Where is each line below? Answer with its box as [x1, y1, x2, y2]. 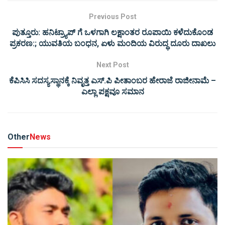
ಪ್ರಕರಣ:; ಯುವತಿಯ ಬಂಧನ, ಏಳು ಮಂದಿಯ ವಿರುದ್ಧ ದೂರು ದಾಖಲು [10, 39, 215, 49]
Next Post [96, 61, 129, 69]
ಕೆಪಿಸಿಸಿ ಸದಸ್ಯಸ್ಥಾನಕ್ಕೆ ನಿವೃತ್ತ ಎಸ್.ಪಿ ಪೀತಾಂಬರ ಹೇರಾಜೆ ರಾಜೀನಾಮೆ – [9, 76, 216, 86]
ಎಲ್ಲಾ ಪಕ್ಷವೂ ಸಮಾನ [81, 87, 144, 97]
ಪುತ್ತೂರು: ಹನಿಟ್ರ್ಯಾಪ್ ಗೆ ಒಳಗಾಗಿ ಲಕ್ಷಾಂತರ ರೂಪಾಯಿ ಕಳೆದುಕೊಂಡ [12, 28, 213, 38]
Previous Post [88, 13, 137, 21]
